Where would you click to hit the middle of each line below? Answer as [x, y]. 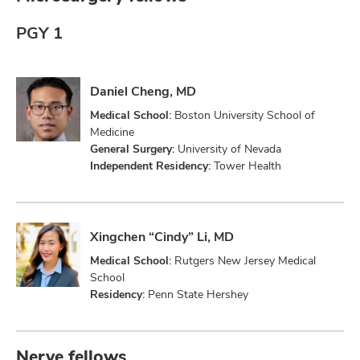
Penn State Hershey [196, 294]
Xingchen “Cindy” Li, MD [162, 236]
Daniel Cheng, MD [143, 91]
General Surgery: [132, 148]
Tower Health [246, 165]
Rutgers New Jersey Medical [243, 260]
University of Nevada [228, 148]
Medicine [114, 131]
